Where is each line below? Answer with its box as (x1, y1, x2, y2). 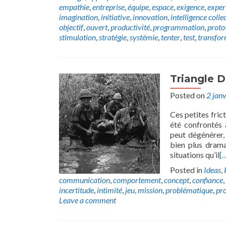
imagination (59, 12, 98, 22)
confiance (192, 175, 223, 185)
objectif (59, 22, 83, 32)
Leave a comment (59, 195, 116, 205)
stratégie (99, 32, 127, 42)
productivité (110, 22, 150, 32)
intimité (97, 185, 122, 195)
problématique (165, 185, 213, 195)
